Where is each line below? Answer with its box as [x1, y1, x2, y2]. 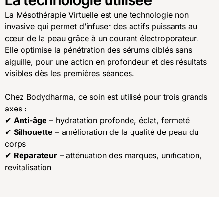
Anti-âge [14, 115, 47, 125]
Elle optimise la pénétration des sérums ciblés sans [5, 45, 192, 55]
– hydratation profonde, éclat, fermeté [47, 115, 190, 125]
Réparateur [14, 151, 57, 160]
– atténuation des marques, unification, [57, 151, 202, 160]
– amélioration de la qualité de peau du [53, 127, 198, 137]
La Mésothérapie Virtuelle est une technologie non [5, 10, 189, 20]
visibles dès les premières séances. [5, 68, 134, 78]
